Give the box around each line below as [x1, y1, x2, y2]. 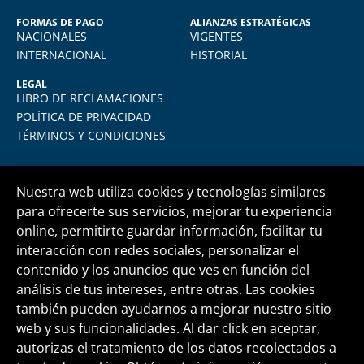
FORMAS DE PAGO [16, 15, 104, 29]
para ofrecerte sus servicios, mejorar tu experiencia [16, 201, 332, 220]
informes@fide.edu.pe [106, 291, 258, 307]
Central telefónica [73, 225, 199, 241]
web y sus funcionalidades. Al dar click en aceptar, [16, 318, 320, 337]
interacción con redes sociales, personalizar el [16, 240, 299, 259]
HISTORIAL [190, 46, 247, 63]
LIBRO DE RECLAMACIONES [16, 89, 163, 106]
